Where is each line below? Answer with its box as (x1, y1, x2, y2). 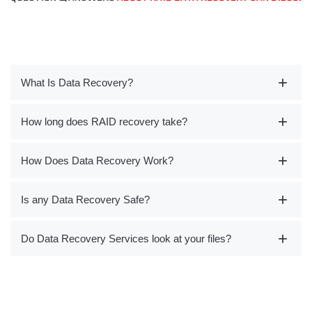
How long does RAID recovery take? (21, 116, 187, 128)
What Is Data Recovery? (21, 77, 133, 89)
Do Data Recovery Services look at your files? (21, 233, 231, 245)
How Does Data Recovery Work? (21, 155, 173, 167)
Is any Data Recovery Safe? (21, 194, 150, 206)
